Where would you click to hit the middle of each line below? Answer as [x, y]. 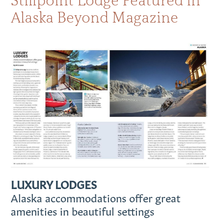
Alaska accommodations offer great [96, 197]
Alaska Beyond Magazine [95, 17]
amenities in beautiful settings [83, 210]
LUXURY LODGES [54, 184]
